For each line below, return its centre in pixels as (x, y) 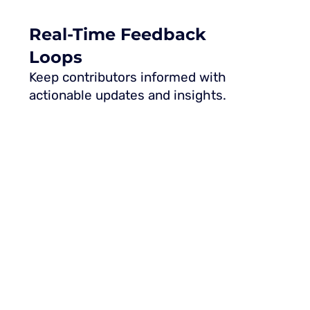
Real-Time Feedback (118, 35)
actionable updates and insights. (128, 95)
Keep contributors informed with (128, 77)
